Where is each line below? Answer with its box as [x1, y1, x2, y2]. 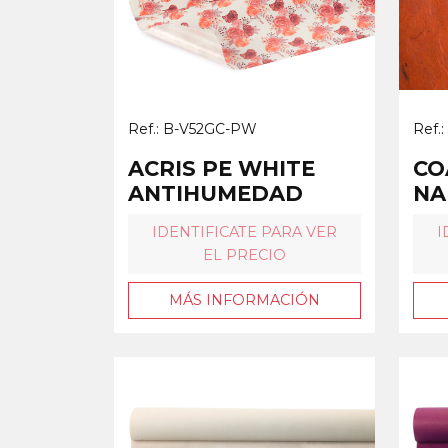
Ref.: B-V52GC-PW [128, 119, 257, 138]
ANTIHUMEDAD [128, 180, 303, 206]
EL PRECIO [203, 245, 286, 264]
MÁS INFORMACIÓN [169, 290, 320, 309]
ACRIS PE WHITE [128, 155, 315, 181]
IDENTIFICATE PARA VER [152, 222, 337, 241]
